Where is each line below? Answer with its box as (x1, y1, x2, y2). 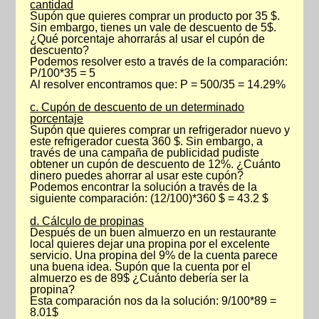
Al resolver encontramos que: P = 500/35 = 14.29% (30, 78, 286, 90)
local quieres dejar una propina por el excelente (30, 238, 271, 250)
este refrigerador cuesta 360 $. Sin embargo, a (30, 135, 263, 147)
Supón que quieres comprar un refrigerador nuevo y (30, 124, 291, 136)
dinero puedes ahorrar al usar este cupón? (30, 169, 244, 182)
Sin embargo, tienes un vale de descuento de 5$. (30, 21, 277, 33)
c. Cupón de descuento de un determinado (30, 101, 245, 113)
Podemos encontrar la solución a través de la (30, 181, 258, 193)
